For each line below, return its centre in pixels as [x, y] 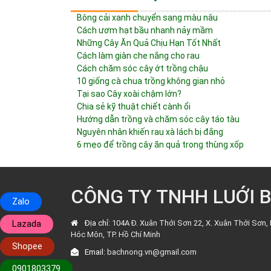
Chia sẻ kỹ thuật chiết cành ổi [134, 106]
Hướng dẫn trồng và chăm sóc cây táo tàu [158, 119]
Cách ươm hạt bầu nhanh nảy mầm [145, 30]
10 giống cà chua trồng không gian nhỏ [151, 81]
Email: [94, 252]
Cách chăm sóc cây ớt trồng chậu [142, 68]
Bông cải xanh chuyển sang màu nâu [147, 18]
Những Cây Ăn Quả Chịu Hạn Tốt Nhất [149, 43]
